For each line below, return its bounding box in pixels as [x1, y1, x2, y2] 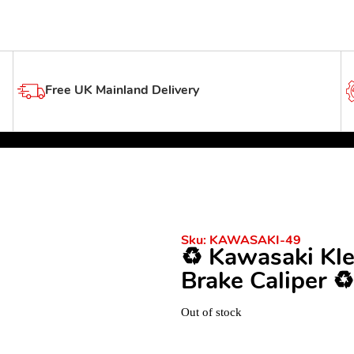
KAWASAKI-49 [209, 234, 301, 247]
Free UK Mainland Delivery [44, 85, 199, 98]
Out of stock [180, 306, 242, 319]
